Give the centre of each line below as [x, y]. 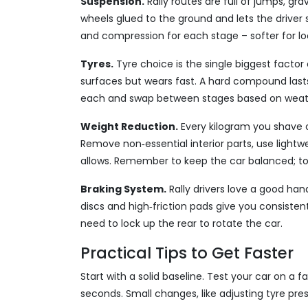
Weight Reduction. [129, 126]
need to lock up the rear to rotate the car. [181, 223]
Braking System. [123, 189]
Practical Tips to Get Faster [187, 253]
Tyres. [97, 64]
